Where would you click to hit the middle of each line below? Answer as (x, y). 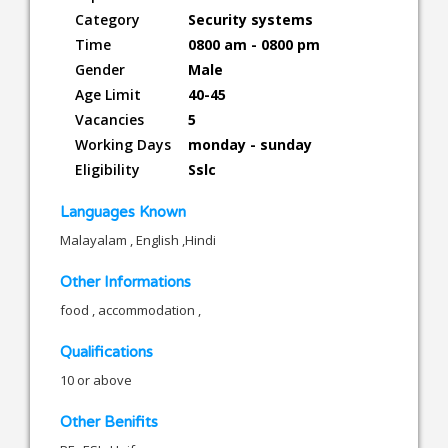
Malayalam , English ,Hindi (138, 239)
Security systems (250, 19)
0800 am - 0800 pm (254, 44)
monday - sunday (250, 144)
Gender (100, 69)
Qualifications (106, 351)
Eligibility (107, 169)
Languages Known (123, 211)
